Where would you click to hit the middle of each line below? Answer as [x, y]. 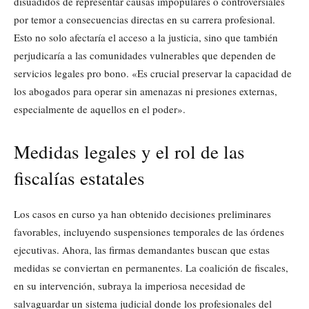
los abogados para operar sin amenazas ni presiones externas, [146, 91]
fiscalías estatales [79, 178]
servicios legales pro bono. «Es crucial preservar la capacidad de [153, 73]
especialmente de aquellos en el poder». [100, 109]
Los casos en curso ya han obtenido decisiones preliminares [142, 214]
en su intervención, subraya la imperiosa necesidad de [130, 286]
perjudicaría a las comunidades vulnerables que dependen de [145, 56]
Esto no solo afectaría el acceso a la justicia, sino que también [146, 38]
